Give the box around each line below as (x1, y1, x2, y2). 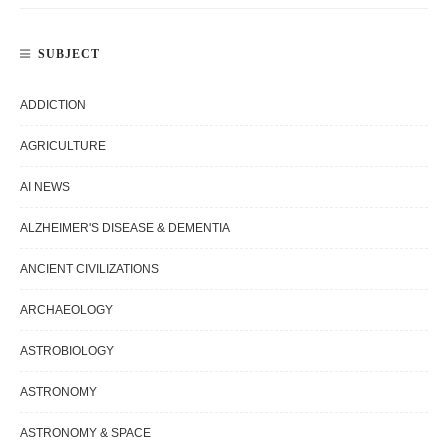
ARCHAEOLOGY (20, 303, 113, 318)
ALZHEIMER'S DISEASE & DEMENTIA (20, 221, 230, 236)
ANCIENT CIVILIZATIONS (20, 262, 159, 277)
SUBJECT (38, 47, 100, 62)
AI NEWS (20, 180, 70, 195)
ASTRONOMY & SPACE (20, 426, 151, 441)
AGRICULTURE (20, 139, 106, 154)
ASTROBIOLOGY (20, 344, 114, 359)
